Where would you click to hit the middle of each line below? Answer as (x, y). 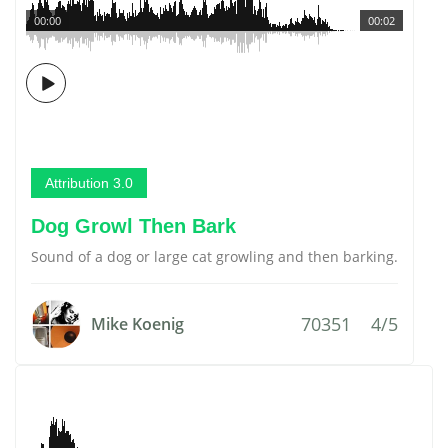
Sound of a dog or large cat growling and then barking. (214, 256)
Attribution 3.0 (89, 183)
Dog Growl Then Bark (133, 226)
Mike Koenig (137, 324)
